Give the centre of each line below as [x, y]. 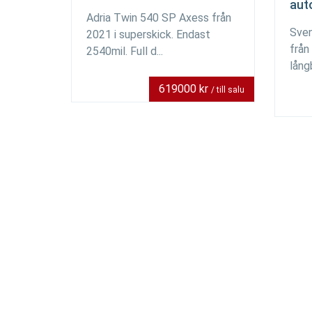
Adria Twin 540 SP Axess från [159, 18]
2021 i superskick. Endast [148, 34]
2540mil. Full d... [125, 51]
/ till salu [228, 90]
